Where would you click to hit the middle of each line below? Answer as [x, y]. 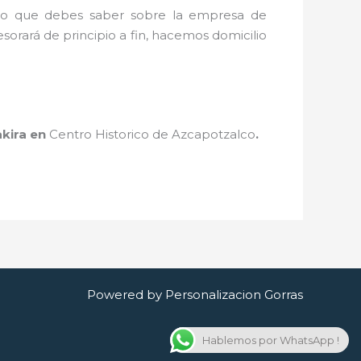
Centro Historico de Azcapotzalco [152, 134]
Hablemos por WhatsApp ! [271, 340]
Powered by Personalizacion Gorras [195, 295]
